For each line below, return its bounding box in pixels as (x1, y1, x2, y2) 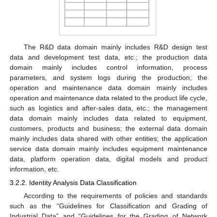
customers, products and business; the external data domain (10, 124, 207, 132)
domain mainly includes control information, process (10, 63, 207, 71)
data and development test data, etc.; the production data (10, 53, 207, 61)
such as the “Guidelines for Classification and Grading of (10, 202, 207, 210)
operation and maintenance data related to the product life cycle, (10, 93, 207, 102)
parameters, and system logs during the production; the (10, 73, 207, 81)
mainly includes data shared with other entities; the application (10, 134, 207, 142)
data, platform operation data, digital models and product (10, 155, 207, 163)
